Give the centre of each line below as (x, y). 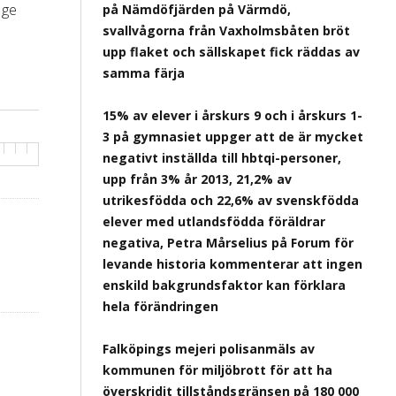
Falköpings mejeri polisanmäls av (209, 349)
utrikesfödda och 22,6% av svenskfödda (231, 200)
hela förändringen (160, 306)
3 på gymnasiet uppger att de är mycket (233, 137)
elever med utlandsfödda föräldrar (214, 221)
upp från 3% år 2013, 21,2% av (197, 179)
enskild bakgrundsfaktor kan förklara (224, 285)
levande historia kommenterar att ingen (232, 264)
